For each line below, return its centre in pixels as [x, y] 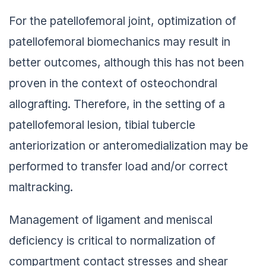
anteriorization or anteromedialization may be [129, 143]
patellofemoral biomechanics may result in [120, 39]
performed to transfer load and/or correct [118, 164]
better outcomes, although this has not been [126, 60]
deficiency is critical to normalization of [112, 238]
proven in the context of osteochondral [113, 81]
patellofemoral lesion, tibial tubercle [102, 123]
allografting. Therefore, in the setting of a [117, 102]
